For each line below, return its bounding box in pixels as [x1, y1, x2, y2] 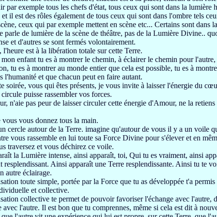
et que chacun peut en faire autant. [38, 73, 142, 81]
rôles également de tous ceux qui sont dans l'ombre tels [37, 12, 206, 20]
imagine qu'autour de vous [83, 125, 168, 133]
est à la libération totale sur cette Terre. [26, 46, 142, 55]
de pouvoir [81, 195, 116, 203]
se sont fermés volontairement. [43, 38, 136, 46]
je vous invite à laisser [98, 81, 167, 90]
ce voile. [88, 142, 114, 151]
